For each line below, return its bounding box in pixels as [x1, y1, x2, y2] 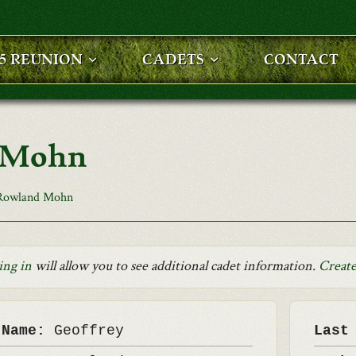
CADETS [142, 50, 204, 69]
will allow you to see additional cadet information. [32, 257, 319, 275]
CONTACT [264, 50, 339, 69]
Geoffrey [53, 323, 124, 339]
